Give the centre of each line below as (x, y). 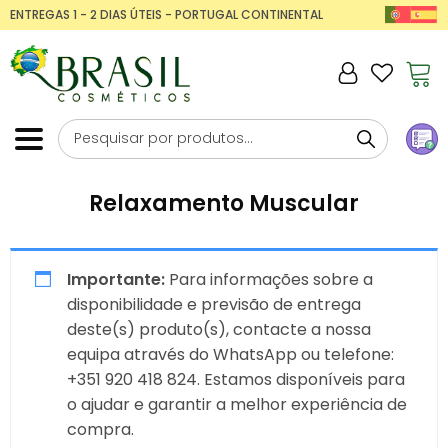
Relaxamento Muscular (224, 203)
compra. (100, 429)
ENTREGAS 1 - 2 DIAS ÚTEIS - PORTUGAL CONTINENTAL (166, 15)
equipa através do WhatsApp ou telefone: (230, 354)
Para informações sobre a (269, 279)
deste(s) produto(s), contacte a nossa (219, 329)
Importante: (116, 279)
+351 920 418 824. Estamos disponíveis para (236, 379)
